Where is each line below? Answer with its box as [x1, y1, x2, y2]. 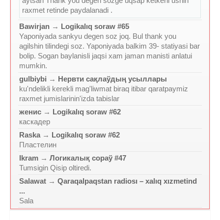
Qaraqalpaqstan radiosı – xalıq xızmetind [57, 177, 197, 186]
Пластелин [19, 140, 56, 149]
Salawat [19, 177, 46, 186]
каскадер [19, 117, 50, 126]
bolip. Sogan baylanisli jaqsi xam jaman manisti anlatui [19, 52, 192, 60]
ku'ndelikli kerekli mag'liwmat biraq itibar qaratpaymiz [19, 84, 188, 93]
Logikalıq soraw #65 [61, 22, 129, 31]
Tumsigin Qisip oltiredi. [19, 164, 91, 172]
